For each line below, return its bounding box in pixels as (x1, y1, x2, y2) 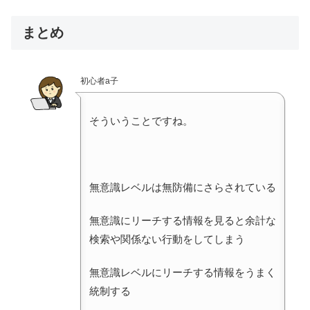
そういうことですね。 (89, 115, 193, 127)
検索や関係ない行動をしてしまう (89, 233, 245, 246)
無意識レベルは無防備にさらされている (89, 181, 276, 194)
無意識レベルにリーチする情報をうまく (89, 266, 276, 279)
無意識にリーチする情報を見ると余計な (89, 215, 276, 227)
